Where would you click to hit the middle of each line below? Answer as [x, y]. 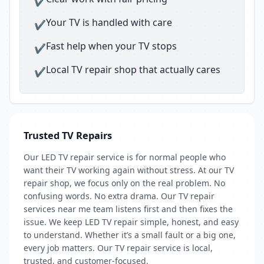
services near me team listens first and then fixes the [128, 209]
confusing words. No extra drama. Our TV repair [119, 196]
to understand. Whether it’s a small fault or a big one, [130, 235]
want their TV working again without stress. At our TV [129, 170]
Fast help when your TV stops [111, 46]
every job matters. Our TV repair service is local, [118, 248]
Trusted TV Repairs [68, 135]
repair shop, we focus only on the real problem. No [124, 183]
